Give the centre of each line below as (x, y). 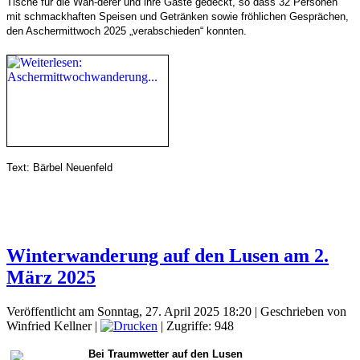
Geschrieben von (303, 312)
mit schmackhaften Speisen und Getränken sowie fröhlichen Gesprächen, (178, 17)
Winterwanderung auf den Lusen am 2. (168, 256)
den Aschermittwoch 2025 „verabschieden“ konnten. (127, 31)
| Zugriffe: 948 (196, 326)
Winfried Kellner (49, 326)
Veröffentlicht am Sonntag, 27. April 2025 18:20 (129, 312)
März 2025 (51, 278)
